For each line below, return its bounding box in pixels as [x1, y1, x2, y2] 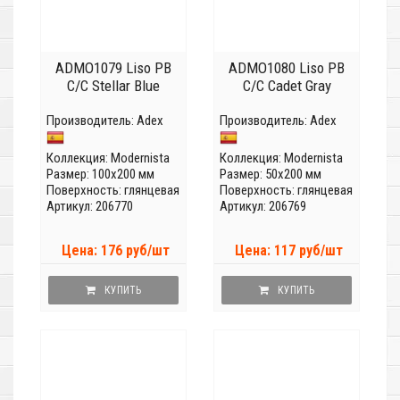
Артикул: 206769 [220, 198, 306, 215]
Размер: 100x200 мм [46, 166, 154, 183]
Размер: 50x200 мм [220, 166, 321, 183]
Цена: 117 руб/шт [234, 242, 343, 260]
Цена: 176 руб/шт [61, 242, 170, 260]
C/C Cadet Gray [242, 77, 331, 96]
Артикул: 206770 [46, 198, 133, 215]
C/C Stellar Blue [67, 77, 160, 96]
